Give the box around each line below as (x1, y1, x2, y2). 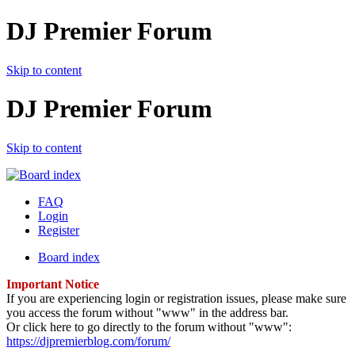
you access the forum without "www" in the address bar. (6, 305, 288, 319)
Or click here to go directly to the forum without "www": (6, 319, 292, 334)
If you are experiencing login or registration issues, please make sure (6, 291, 346, 305)
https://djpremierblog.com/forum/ (6, 334, 170, 348)
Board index (38, 250, 100, 264)
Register (38, 223, 79, 237)
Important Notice (6, 277, 99, 291)
